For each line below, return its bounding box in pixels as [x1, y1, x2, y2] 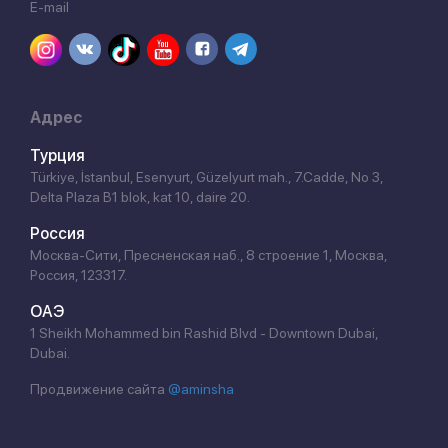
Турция [30, 146, 85, 166]
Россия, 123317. [30, 267, 127, 284]
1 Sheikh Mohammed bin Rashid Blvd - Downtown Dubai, [30, 325, 378, 342]
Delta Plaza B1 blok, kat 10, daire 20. [30, 189, 250, 206]
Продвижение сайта [30, 381, 168, 398]
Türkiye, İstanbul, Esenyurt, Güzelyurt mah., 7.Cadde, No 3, [30, 169, 383, 186]
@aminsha [168, 381, 234, 398]
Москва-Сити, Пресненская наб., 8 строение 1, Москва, [30, 247, 387, 264]
